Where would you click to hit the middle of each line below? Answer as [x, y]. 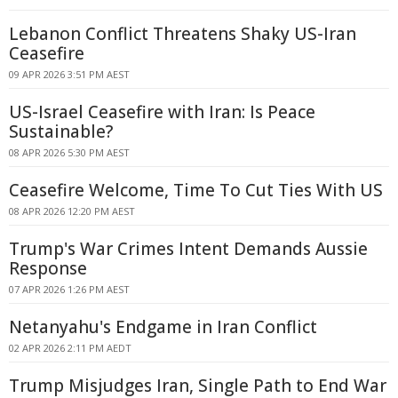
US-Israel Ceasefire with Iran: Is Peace [162, 112]
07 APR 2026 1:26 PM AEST [69, 289]
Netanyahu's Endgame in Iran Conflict [163, 327]
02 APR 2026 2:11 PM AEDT [70, 348]
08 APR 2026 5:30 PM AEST [69, 152]
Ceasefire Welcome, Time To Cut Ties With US [196, 190]
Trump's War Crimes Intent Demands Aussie [188, 249]
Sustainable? [61, 131]
